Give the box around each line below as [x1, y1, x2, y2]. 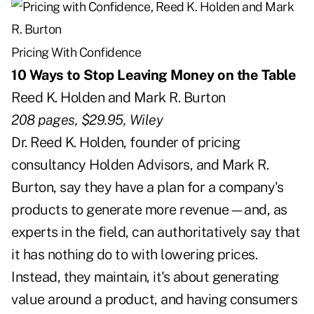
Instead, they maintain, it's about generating [11, 268, 279, 286]
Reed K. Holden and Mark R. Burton [11, 89, 226, 107]
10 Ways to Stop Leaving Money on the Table [11, 67, 296, 84]
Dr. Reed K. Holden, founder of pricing [11, 134, 240, 151]
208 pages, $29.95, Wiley [11, 111, 163, 129]
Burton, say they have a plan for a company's [11, 179, 283, 196]
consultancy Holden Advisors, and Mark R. [11, 156, 268, 174]
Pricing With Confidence [11, 45, 142, 60]
